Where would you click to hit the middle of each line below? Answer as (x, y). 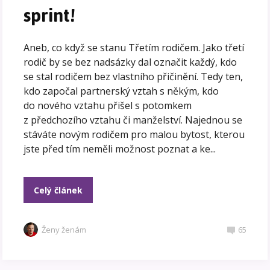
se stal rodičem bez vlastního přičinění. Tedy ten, (133, 76)
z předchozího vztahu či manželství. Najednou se (133, 120)
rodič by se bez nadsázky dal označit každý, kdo (130, 62)
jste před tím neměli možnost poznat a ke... (120, 149)
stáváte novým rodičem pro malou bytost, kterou (134, 134)
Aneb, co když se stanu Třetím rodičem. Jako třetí (134, 47)
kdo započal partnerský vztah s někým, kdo (121, 91)
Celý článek (58, 190)
